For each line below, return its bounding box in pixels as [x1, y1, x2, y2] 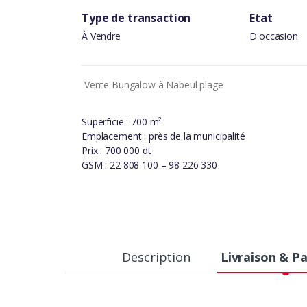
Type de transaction [82, 10, 191, 26]
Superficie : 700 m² [82, 115, 162, 129]
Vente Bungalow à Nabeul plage [82, 78, 223, 92]
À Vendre [82, 29, 121, 43]
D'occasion [249, 29, 298, 43]
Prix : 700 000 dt [82, 144, 151, 158]
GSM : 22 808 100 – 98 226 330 [82, 158, 217, 172]
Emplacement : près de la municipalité [82, 130, 245, 143]
